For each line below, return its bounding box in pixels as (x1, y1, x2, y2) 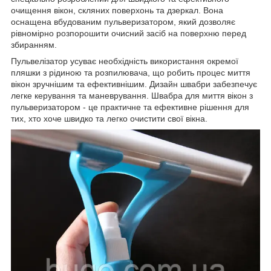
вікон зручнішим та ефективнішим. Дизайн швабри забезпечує (11, 79, 257, 90)
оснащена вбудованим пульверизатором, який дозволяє (11, 17, 235, 27)
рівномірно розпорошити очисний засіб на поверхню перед (11, 28, 246, 39)
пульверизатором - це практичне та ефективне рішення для (11, 102, 249, 113)
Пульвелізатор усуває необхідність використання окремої (11, 56, 238, 67)
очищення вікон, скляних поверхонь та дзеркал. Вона (11, 5, 223, 16)
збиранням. (11, 40, 57, 50)
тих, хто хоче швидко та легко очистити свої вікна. (11, 114, 207, 124)
